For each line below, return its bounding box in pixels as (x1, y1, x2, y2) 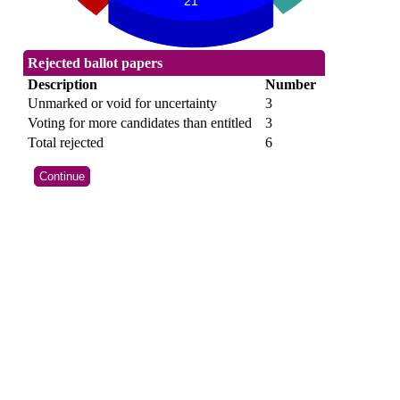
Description (27, 77, 97, 93)
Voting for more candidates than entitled (27, 115, 252, 131)
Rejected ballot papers (27, 55, 162, 71)
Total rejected (27, 135, 104, 151)
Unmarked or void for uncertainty (27, 96, 217, 112)
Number (264, 77, 316, 93)
